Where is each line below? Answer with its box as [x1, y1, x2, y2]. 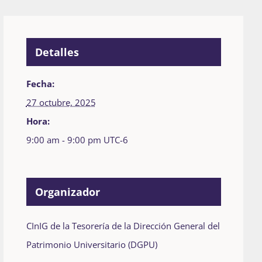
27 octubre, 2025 [26, 96, 96, 109]
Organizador [35, 185, 100, 199]
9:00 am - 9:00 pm [26, 134, 104, 146]
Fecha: [26, 78, 54, 90]
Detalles [35, 45, 79, 60]
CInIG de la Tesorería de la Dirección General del [26, 220, 220, 232]
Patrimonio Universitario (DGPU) [26, 239, 157, 251]
